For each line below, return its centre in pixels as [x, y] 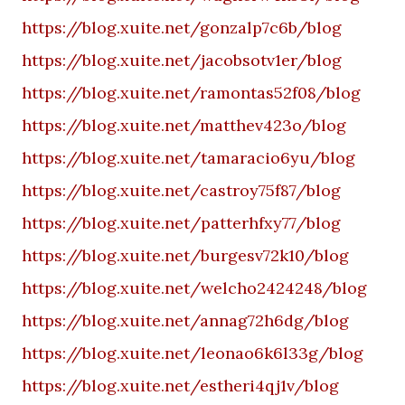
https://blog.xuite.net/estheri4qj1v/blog [180, 386]
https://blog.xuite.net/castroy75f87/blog [181, 190]
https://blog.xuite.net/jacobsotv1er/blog [182, 60]
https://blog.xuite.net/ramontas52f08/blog [191, 93]
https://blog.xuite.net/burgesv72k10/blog [185, 255]
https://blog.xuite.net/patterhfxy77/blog [181, 223]
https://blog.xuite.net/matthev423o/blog [184, 125]
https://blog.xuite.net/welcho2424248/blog [194, 288]
